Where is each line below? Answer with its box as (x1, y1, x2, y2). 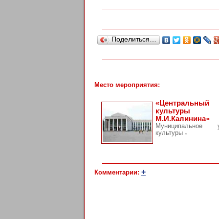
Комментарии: (94, 169, 141, 176)
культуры (155, 129, 185, 136)
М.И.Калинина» (155, 114, 210, 123)
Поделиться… (111, 36, 156, 44)
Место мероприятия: (94, 81, 160, 89)
